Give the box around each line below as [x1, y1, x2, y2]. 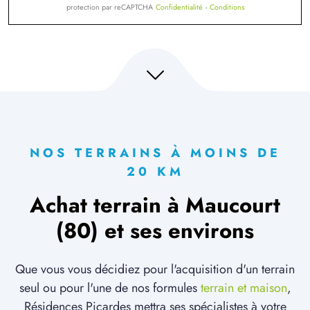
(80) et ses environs [56, 215, 254, 247]
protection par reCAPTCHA [66, 2, 153, 13]
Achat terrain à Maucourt [30, 190, 280, 221]
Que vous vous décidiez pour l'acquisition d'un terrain [15, 260, 295, 279]
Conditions [209, 2, 244, 13]
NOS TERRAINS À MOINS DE [29, 144, 281, 163]
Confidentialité [155, 2, 203, 13]
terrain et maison [200, 279, 287, 298]
